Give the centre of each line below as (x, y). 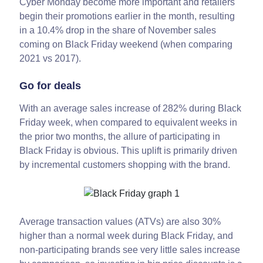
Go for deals (50, 86)
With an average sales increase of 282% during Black (131, 108)
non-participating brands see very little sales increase (130, 249)
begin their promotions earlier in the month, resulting (127, 16)
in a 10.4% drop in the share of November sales (118, 30)
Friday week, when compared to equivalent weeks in (129, 122)
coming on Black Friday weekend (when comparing (126, 44)
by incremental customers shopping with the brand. (125, 165)
